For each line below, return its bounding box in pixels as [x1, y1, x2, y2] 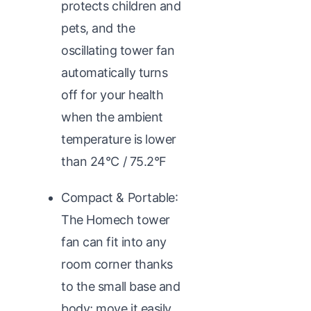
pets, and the [61, 20, 135, 35]
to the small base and [61, 278, 180, 294]
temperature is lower [61, 131, 177, 146]
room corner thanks [61, 256, 173, 271]
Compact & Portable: [61, 190, 178, 205]
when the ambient [61, 109, 163, 124]
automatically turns [61, 65, 168, 80]
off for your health [61, 87, 164, 102]
